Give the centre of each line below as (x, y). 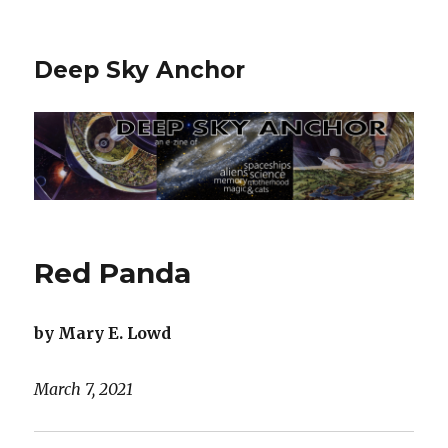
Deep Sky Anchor (140, 70)
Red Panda (113, 273)
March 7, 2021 (84, 389)
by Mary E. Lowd (103, 333)
